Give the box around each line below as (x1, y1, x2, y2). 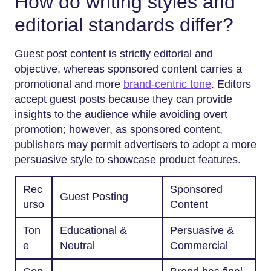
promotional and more (15, 78, 123, 91)
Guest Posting (60, 191, 128, 203)
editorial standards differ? (15, 13, 233, 36)
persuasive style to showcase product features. (15, 154, 241, 166)
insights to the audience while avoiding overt (15, 108, 227, 121)
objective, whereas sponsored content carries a (15, 63, 242, 76)
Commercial (170, 240, 228, 252)
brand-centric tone (123, 78, 211, 91)
